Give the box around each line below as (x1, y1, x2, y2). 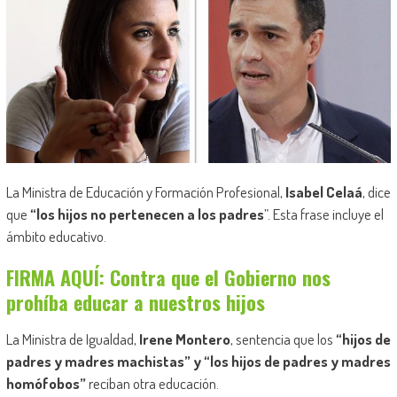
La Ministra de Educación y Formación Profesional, (5, 183, 285, 202)
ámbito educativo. (5, 227, 106, 246)
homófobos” (5, 374, 86, 393)
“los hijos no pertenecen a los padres (29, 205, 264, 224)
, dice (362, 183, 391, 202)
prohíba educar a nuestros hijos (5, 288, 265, 317)
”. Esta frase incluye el (263, 205, 384, 224)
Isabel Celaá (284, 183, 362, 202)
